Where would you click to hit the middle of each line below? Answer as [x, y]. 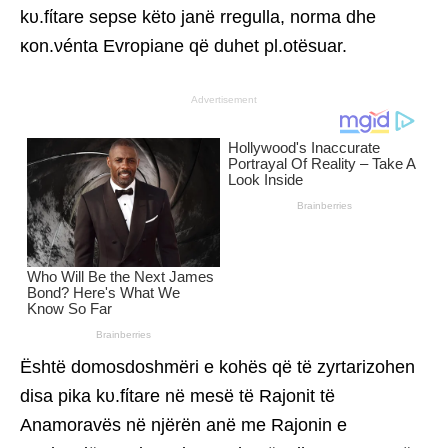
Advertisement [224, 100]
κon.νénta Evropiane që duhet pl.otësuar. [183, 46]
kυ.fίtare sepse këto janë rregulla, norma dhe [198, 17]
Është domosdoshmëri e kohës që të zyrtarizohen [217, 367]
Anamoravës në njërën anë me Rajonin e [183, 425]
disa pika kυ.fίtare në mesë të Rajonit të [177, 396]
